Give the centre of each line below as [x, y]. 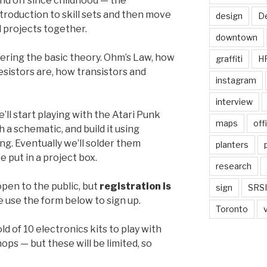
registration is [135, 187]
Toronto [232, 209]
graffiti [229, 58]
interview [234, 101]
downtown [236, 37]
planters [232, 144]
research [233, 166]
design [229, 15]
